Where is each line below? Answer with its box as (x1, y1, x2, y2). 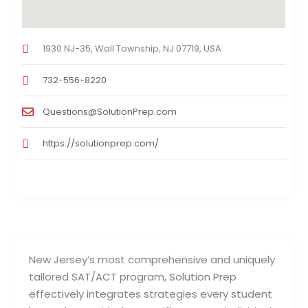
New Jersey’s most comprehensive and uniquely (29, 252, 276, 267)
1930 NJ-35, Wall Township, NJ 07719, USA (43, 42, 222, 56)
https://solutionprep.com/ (43, 137, 159, 151)
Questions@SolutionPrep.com (43, 105, 177, 119)
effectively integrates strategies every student (29, 287, 273, 302)
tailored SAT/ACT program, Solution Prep (29, 269, 237, 285)
